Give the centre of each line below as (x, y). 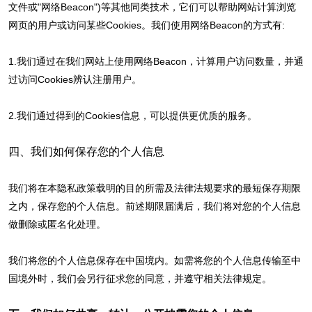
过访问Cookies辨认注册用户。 (75, 79)
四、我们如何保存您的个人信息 (86, 151)
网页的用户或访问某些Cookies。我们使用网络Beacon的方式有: (146, 25)
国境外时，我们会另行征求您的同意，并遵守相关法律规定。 (140, 278)
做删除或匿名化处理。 (57, 224)
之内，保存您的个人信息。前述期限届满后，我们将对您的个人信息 (154, 206)
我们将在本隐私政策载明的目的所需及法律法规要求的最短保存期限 (154, 188)
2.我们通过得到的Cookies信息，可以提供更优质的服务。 (132, 115)
